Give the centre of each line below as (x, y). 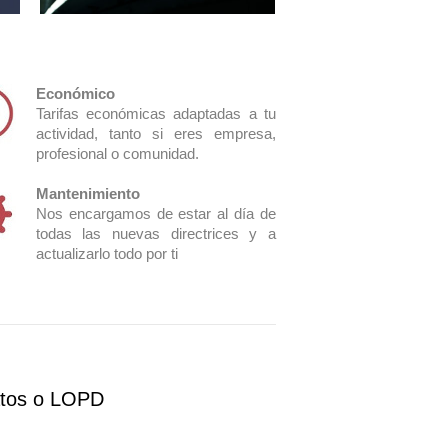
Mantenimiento (87, 193)
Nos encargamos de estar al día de (155, 213)
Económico (75, 93)
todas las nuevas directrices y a (155, 233)
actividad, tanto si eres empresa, (155, 133)
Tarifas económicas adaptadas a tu (155, 113)
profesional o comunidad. (117, 153)
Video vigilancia (129, 131)
